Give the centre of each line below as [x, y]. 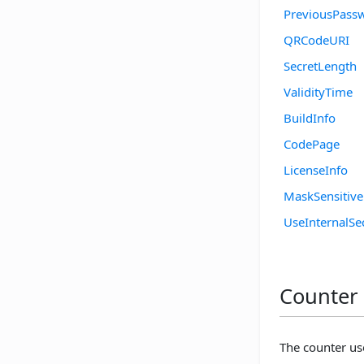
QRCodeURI [316, 40]
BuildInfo [310, 118]
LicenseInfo [316, 170]
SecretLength [320, 66]
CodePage [312, 144]
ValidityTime [318, 92]
